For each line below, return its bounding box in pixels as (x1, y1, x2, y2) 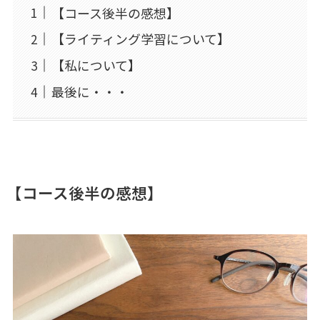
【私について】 (51, 56, 141, 75)
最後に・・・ (51, 82, 129, 101)
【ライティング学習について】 (51, 29, 230, 49)
